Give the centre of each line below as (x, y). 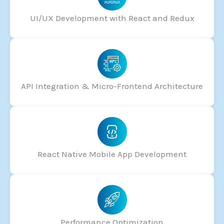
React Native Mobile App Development (112, 154)
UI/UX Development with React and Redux (112, 18)
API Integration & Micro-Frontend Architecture (112, 86)
